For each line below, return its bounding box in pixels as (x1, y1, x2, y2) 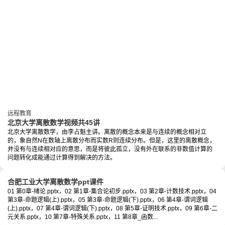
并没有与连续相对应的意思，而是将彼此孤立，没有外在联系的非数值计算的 (8, 146, 212, 153)
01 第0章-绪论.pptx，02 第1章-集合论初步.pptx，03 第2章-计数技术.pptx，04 (8, 188, 216, 195)
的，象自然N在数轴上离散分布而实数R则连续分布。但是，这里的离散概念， (8, 137, 215, 145)
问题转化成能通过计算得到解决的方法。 (8, 154, 116, 162)
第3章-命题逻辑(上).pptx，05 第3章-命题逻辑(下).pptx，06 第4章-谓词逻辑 (8, 196, 208, 204)
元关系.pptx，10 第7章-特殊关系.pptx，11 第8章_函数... (8, 213, 158, 221)
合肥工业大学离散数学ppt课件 (8, 178, 103, 186)
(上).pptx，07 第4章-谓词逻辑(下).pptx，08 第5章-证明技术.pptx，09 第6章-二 (8, 205, 217, 212)
